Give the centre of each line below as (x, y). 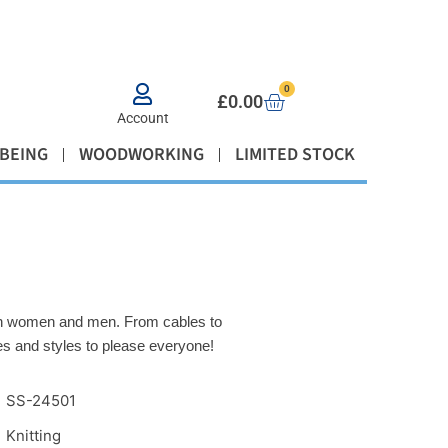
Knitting (33, 436)
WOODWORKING (141, 155)
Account (142, 118)
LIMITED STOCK (294, 155)
